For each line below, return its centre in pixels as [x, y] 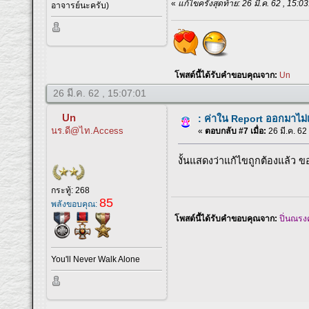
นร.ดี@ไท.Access [88, 131]
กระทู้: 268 [71, 191]
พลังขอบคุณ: [76, 205]
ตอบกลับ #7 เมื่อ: [236, 131]
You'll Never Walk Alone [96, 259]
